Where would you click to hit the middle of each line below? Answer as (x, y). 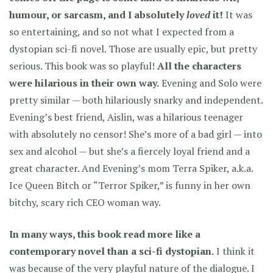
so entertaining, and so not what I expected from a (122, 32)
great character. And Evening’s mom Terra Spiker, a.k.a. (131, 168)
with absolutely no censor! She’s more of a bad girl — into (136, 134)
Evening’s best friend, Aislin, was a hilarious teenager (126, 117)
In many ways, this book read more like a (105, 234)
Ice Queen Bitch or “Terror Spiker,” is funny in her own (130, 185)
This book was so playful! (100, 66)
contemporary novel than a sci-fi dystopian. (112, 251)
